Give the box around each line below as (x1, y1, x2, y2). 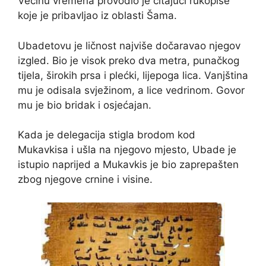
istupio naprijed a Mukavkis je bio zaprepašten (18, 159, 239, 171)
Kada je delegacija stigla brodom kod (18, 129, 195, 141)
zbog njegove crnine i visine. (18, 173, 153, 186)
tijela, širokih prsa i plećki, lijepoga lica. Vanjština (18, 69, 248, 81)
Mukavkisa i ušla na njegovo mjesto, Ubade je (18, 144, 236, 156)
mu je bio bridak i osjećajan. (18, 99, 151, 111)
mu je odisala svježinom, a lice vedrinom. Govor (18, 84, 245, 96)
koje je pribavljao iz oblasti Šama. (18, 9, 177, 22)
